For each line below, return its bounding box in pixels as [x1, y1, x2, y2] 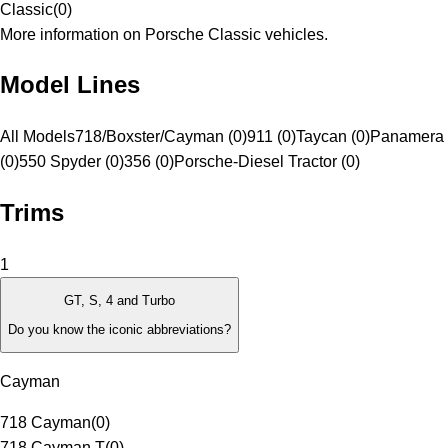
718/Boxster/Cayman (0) [75, 128, 247, 146]
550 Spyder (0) [19, 153, 124, 171]
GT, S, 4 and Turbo [64, 293, 175, 309]
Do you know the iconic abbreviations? [8, 321, 231, 337]
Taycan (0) [296, 128, 370, 146]
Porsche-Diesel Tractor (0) [174, 153, 360, 171]
